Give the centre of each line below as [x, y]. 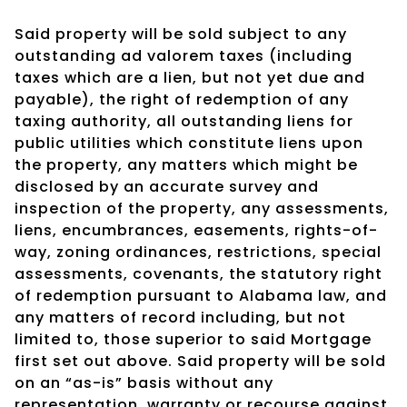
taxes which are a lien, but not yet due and [190, 77]
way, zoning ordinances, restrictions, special [198, 252]
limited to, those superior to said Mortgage [193, 339]
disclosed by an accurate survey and [167, 186]
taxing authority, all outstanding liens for [184, 121]
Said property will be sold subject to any [181, 34]
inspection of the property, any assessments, [202, 208]
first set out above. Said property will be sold [200, 361]
